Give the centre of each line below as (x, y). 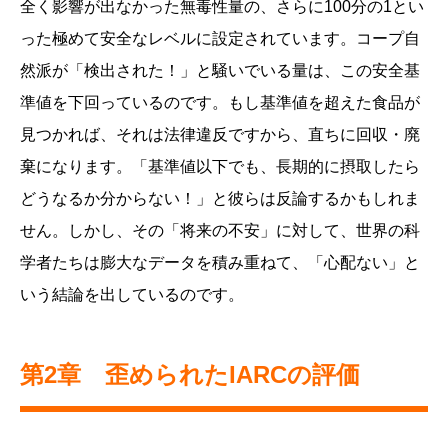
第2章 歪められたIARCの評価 (190, 375)
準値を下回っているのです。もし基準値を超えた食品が (220, 103)
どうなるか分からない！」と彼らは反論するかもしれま (220, 199)
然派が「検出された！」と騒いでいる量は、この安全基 (220, 71)
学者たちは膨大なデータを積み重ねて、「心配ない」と (220, 263)
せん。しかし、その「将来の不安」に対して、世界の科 (220, 231)
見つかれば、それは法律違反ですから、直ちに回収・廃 (220, 135)
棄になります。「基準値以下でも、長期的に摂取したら (220, 167)
